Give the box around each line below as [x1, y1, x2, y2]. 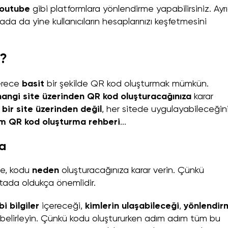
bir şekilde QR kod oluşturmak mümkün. [47, 79, 209, 89]
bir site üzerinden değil [2, 105, 102, 115]
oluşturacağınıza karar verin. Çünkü [62, 166, 204, 176]
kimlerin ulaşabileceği [85, 202, 179, 211]
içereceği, [39, 202, 85, 211]
